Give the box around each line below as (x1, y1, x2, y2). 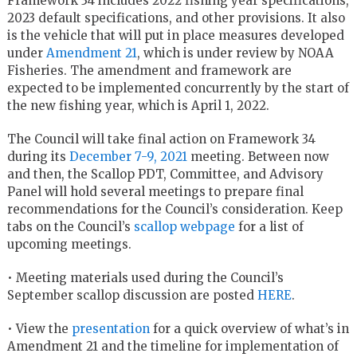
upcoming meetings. (6, 236, 131, 252)
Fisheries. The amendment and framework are (6, 62, 292, 78)
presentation (71, 320, 150, 336)
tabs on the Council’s (6, 218, 134, 234)
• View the (6, 320, 72, 336)
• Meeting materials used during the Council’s (6, 269, 284, 285)
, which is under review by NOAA (136, 45, 334, 61)
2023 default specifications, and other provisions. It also (6, 10, 345, 25)
